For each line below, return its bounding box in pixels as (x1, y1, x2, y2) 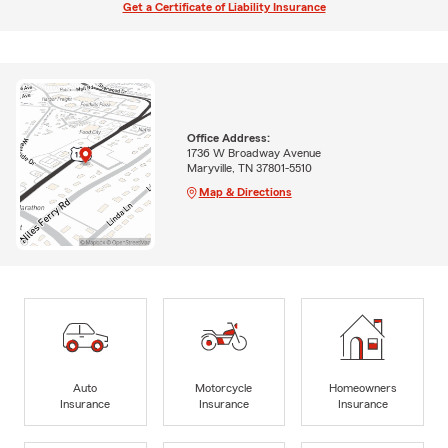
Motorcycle (195, 381, 253, 394)
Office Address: (186, 131, 270, 144)
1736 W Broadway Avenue (186, 146, 321, 159)
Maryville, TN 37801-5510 (186, 161, 312, 174)
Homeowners (328, 381, 397, 394)
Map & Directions (198, 185, 292, 198)
